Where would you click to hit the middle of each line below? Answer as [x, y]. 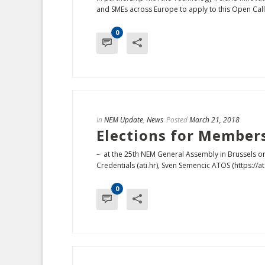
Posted [177, 120]
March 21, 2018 [214, 120]
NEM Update [124, 120]
